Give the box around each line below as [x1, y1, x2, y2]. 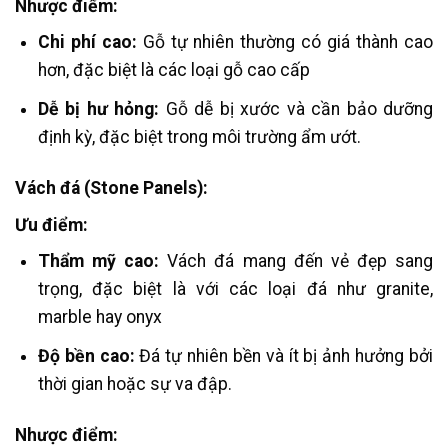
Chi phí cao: [37, 32, 143, 53]
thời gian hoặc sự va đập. [37, 373, 232, 394]
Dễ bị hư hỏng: [37, 98, 160, 119]
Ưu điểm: [15, 214, 88, 235]
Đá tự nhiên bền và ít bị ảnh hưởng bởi [134, 345, 433, 366]
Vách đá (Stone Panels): [15, 177, 208, 198]
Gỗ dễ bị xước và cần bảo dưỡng [159, 98, 434, 119]
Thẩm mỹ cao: [37, 251, 168, 272]
